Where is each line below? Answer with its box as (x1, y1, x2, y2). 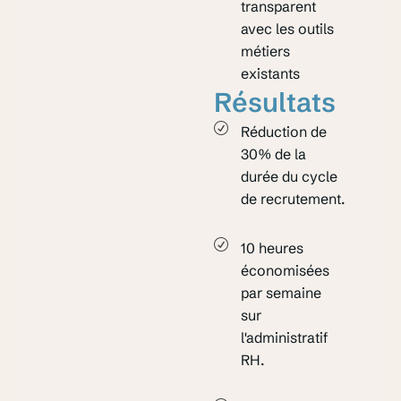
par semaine (241, 283, 322, 302)
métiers (241, 41, 291, 60)
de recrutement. (241, 189, 346, 208)
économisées (241, 260, 330, 279)
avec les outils (241, 19, 335, 38)
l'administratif (241, 328, 328, 346)
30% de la (241, 144, 307, 163)
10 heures (241, 238, 304, 257)
